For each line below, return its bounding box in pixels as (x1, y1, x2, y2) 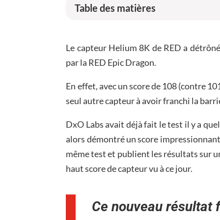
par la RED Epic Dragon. (66, 56, 157, 68)
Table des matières (75, 1, 156, 14)
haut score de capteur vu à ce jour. (66, 163, 193, 174)
